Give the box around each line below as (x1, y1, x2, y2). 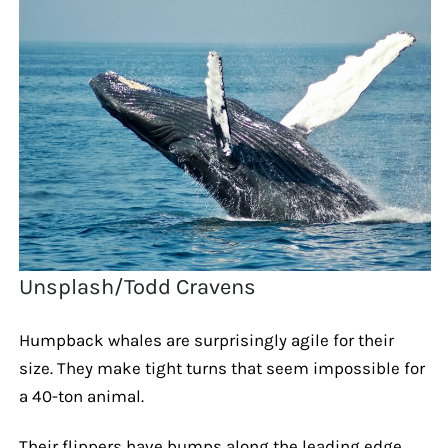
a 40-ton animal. (18, 385, 144, 406)
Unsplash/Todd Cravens (19, 273, 257, 300)
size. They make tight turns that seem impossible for (18, 357, 425, 378)
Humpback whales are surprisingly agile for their (18, 329, 394, 350)
